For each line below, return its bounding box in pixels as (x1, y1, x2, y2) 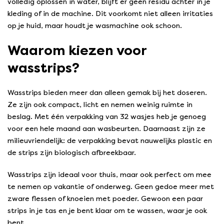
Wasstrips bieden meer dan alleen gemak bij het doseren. (7, 88, 207, 97)
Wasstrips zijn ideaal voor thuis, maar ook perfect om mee (7, 170, 211, 179)
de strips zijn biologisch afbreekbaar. (7, 148, 136, 157)
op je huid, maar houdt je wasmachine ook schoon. (7, 21, 182, 30)
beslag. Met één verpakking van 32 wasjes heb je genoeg (7, 112, 206, 121)
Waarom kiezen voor (7, 42, 146, 59)
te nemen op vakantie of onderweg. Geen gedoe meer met (7, 182, 214, 191)
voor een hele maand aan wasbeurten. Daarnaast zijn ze (7, 124, 205, 133)
